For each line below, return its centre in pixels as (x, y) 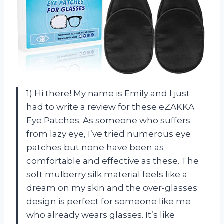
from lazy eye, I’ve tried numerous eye (109, 134)
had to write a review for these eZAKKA (110, 107)
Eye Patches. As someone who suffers (108, 120)
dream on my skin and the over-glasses (112, 188)
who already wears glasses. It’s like (101, 215)
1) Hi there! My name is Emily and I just (108, 93)
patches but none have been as (95, 147)
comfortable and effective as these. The (113, 161)
